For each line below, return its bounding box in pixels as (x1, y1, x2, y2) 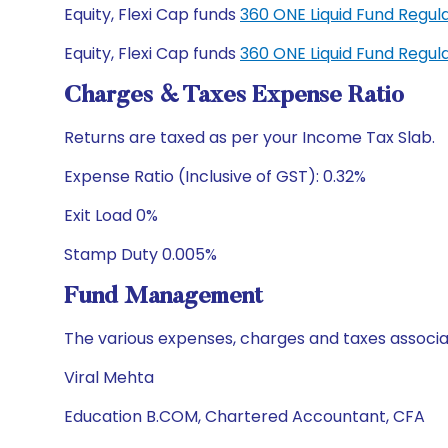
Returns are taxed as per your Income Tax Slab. (64, 126, 435, 149)
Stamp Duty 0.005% (64, 243, 217, 266)
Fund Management (64, 285, 263, 309)
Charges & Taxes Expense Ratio (64, 84, 404, 108)
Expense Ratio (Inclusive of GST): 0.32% (64, 165, 366, 188)
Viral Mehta (64, 366, 154, 389)
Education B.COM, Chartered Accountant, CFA (64, 405, 425, 428)
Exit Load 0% (64, 204, 158, 227)
